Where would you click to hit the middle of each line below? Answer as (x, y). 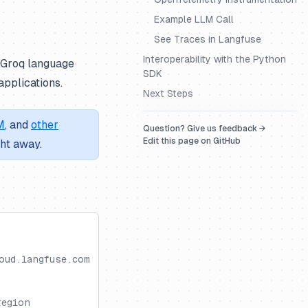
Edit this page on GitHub (192, 141)
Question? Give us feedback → (205, 129)
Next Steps (168, 93)
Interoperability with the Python (214, 59)
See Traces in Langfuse (208, 39)
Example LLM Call (194, 19)
